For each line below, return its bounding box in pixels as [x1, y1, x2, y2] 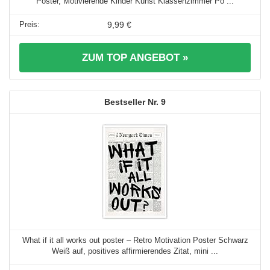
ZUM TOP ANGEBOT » [82, 52, 188, 64]
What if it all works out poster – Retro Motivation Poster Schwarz [22, 236, 248, 245]
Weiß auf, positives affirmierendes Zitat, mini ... [52, 246, 218, 256]
